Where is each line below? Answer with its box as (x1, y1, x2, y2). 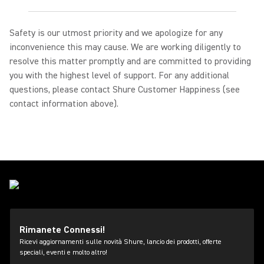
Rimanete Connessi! (19, 224, 105, 236)
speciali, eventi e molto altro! (19, 248, 107, 257)
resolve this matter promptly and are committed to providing (9, 55, 251, 67)
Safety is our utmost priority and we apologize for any (9, 27, 223, 39)
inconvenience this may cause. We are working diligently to (9, 41, 241, 53)
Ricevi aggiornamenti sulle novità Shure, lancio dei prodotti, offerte (19, 237, 222, 246)
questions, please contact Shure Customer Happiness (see (9, 84, 240, 95)
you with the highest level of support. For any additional (9, 70, 229, 81)
